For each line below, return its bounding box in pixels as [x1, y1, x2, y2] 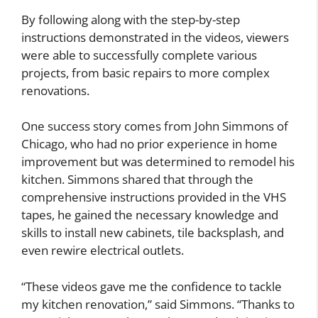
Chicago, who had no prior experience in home [21, 136, 278, 153]
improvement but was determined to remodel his [21, 153, 295, 170]
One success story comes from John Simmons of [21, 118, 288, 135]
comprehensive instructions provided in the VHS [21, 189, 286, 206]
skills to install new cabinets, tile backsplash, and [21, 224, 284, 241]
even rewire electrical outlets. [21, 242, 184, 259]
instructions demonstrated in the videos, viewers [21, 28, 289, 45]
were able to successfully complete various [21, 46, 257, 63]
